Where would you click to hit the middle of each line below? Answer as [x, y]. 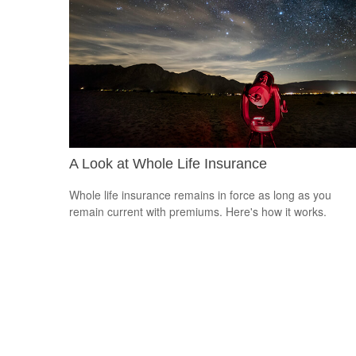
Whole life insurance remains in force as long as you [200, 195]
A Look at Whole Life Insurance [168, 164]
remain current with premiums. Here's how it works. [198, 212]
